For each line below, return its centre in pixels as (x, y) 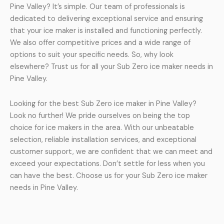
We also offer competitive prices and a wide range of (100, 43)
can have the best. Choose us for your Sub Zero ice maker (109, 175)
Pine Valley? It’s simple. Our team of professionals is (97, 7)
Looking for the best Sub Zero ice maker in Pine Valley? (103, 103)
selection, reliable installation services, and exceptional (103, 139)
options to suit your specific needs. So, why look (92, 55)
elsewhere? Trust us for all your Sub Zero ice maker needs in (111, 67)
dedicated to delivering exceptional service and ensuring (106, 19)
